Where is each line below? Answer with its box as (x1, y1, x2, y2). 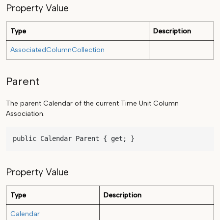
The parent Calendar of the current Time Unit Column (6, 99, 179, 108)
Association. (6, 110, 45, 118)
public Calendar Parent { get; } (13, 135, 135, 143)
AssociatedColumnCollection (10, 46, 105, 55)
